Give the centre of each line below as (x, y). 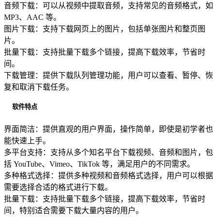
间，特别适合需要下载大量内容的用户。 (74, 210)
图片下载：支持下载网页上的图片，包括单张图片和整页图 (105, 29)
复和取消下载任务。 (39, 87)
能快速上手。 (27, 140)
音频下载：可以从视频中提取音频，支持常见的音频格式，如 (108, 6)
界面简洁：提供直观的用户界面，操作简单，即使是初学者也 (108, 129)
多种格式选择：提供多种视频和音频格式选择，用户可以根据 (108, 175)
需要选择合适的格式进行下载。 (58, 187)
